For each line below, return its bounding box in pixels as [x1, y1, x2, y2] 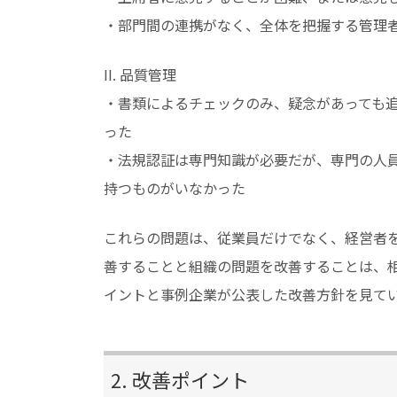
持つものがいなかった [104, 177, 245, 198]
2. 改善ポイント [111, 365, 249, 393]
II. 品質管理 [104, 64, 176, 85]
